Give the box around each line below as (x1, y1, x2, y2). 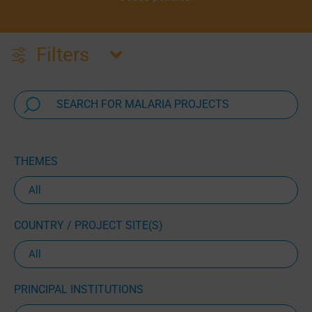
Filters (36, 43, 89, 67)
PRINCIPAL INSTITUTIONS (13, 282, 143, 296)
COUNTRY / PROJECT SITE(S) (13, 218, 163, 232)
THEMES (13, 154, 58, 168)
